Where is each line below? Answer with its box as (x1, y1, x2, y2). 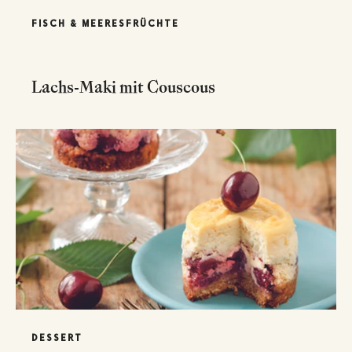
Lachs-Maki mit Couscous (31, 76, 215, 98)
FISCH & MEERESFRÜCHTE (31, 18, 179, 30)
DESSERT (31, 332, 82, 344)
